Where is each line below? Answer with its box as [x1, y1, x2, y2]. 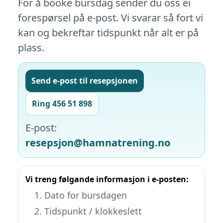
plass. [18, 41, 44, 55]
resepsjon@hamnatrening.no [25, 136, 170, 150]
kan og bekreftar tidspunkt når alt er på [18, 26, 199, 40]
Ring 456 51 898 [32, 98, 92, 110]
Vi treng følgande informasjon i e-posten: [25, 174, 189, 185]
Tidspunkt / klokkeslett [44, 205, 142, 218]
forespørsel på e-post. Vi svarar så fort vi [18, 11, 203, 25]
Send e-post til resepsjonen [31, 75, 138, 87]
